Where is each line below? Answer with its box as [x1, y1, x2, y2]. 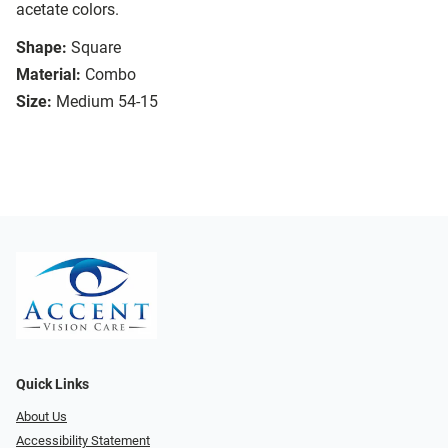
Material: [16, 65, 81, 85]
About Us [16, 408, 67, 424]
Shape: [16, 38, 67, 58]
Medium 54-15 [56, 92, 158, 112]
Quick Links [16, 375, 89, 393]
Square [71, 38, 121, 58]
